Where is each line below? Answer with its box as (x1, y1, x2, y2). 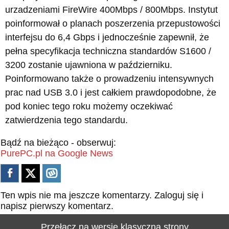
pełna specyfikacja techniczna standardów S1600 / (5, 46, 211, 56)
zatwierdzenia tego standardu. (5, 115, 128, 125)
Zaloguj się (154, 190, 199, 200)
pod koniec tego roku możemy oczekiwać (5, 101, 173, 111)
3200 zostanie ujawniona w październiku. (5, 60, 172, 70)
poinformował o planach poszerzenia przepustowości (5, 18, 220, 29)
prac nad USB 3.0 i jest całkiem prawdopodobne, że (5, 87, 216, 98)
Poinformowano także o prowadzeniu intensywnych (5, 74, 214, 84)
